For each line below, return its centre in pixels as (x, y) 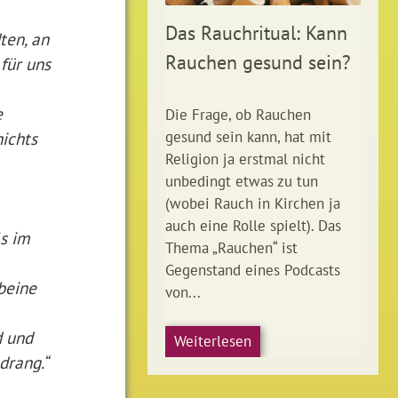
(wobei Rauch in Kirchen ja (253, 204)
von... (183, 293)
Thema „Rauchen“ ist (231, 248)
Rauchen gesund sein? (258, 63)
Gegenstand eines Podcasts (253, 271)
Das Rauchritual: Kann (256, 33)
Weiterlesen (213, 342)
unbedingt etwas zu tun (242, 182)
